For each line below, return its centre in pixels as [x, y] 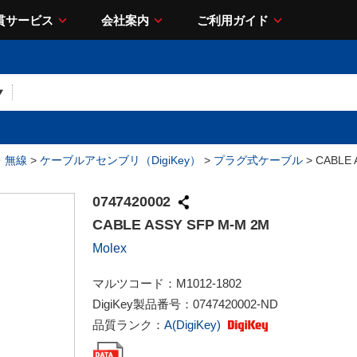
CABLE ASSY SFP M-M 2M [181, 225]
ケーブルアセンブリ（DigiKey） [120, 160]
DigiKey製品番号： [143, 304]
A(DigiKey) [194, 325]
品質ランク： [128, 325]
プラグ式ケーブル [258, 160]
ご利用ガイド [233, 20]
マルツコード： [134, 283]
